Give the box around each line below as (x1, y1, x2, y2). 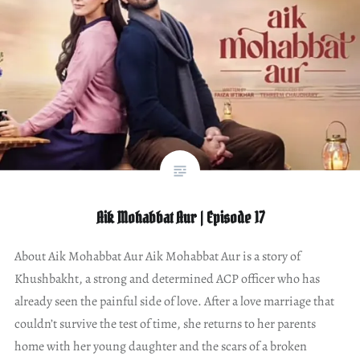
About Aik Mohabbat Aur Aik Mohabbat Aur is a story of (14, 247, 301, 265)
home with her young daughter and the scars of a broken (14, 337, 307, 355)
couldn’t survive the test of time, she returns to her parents (14, 314, 316, 333)
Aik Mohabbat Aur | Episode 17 (96, 207, 264, 228)
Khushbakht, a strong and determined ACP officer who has (14, 269, 320, 288)
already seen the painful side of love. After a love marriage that (14, 292, 334, 310)
